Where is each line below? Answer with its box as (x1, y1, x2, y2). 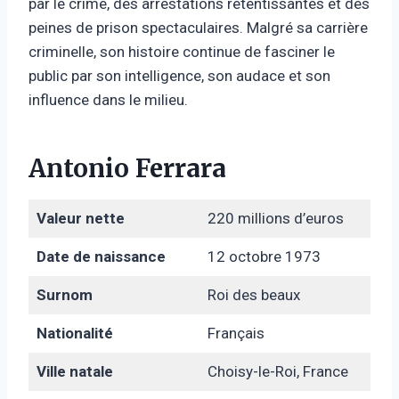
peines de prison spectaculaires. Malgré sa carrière (28, 18, 368, 37)
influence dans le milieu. (28, 90, 188, 109)
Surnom (36, 285, 93, 304)
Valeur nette (36, 208, 125, 227)
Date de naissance (36, 247, 166, 265)
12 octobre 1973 (207, 247, 321, 265)
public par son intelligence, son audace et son (28, 66, 330, 85)
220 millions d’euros (207, 208, 344, 227)
